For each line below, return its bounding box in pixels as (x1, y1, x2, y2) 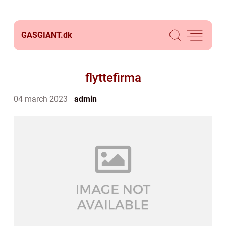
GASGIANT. (21, 30, 63, 40)
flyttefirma (85, 71, 141, 85)
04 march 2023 (14, 94, 70, 104)
